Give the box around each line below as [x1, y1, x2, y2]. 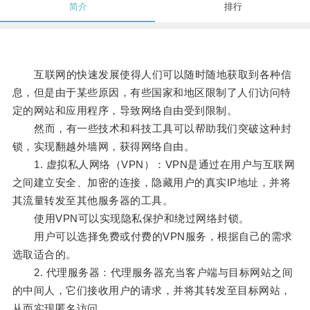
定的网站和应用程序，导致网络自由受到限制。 [12, 104, 238, 117]
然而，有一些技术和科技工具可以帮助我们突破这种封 [12, 122, 292, 135]
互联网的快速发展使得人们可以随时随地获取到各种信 [12, 69, 292, 81]
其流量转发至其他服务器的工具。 [12, 194, 174, 207]
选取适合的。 [12, 248, 77, 261]
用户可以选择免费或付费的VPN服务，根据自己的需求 [12, 230, 293, 243]
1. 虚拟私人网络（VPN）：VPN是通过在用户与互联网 [12, 158, 295, 171]
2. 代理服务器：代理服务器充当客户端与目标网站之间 [12, 266, 293, 279]
